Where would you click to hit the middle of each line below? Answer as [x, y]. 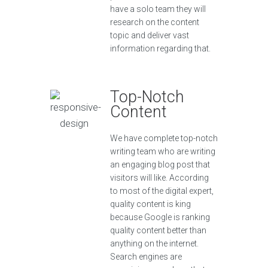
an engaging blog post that [160, 165]
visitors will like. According [159, 178]
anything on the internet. [154, 243]
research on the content [155, 22]
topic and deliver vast [150, 35]
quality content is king [150, 204]
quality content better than [158, 230]
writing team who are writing [163, 151]
